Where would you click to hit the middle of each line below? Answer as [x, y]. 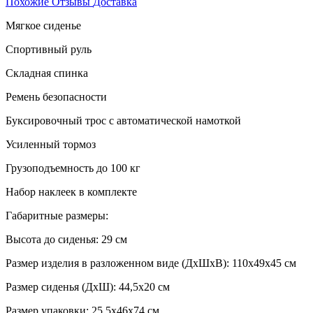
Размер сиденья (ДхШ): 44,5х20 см [88, 286]
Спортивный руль [49, 49]
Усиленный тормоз [51, 144]
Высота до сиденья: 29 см [66, 239]
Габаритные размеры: [57, 215]
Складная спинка [47, 73]
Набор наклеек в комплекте [71, 191]
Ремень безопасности [56, 96]
